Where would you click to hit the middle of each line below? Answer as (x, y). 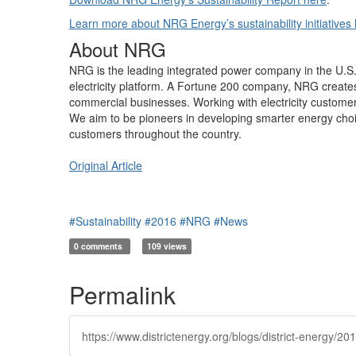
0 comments (100, 246)
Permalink (122, 294)
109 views (166, 246)
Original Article (106, 165)
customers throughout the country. (155, 133)
